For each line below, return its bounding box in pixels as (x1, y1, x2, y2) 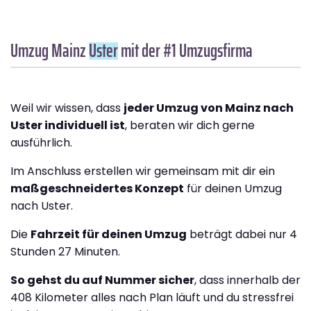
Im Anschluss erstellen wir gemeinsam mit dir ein (10, 163, 275, 180)
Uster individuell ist (10, 117, 125, 134)
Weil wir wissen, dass (10, 100, 124, 117)
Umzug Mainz (10, 36, 89, 65)
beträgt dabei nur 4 (187, 226, 297, 243)
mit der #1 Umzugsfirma (118, 36, 253, 65)
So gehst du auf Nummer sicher (10, 272, 194, 289)
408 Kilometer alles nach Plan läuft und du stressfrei (10, 289, 294, 306)
